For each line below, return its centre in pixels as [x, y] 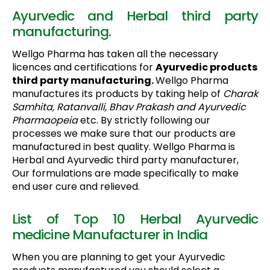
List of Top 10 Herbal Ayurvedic [135, 219]
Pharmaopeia [45, 121]
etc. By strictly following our [144, 121]
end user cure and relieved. [76, 187]
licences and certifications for [84, 67]
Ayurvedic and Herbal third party [135, 16]
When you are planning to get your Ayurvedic [119, 257]
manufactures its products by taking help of [118, 94]
